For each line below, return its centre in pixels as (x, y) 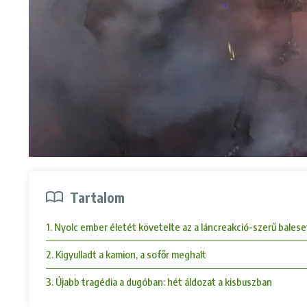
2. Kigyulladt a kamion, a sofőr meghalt (126, 255)
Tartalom (98, 197)
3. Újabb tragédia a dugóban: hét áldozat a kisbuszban (159, 282)
